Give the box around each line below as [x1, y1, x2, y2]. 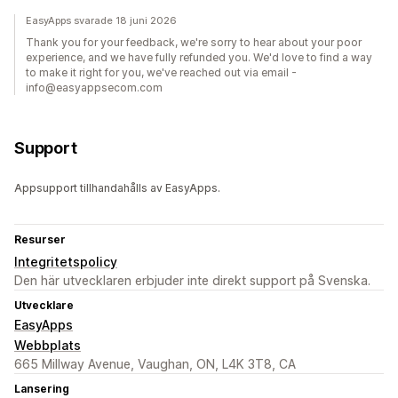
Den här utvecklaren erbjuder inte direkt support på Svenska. [14, 273, 370, 289]
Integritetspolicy [14, 254, 117, 270]
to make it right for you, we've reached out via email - [26, 66, 297, 80]
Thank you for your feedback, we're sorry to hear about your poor [26, 36, 362, 50]
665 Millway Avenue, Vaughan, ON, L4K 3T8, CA [14, 356, 296, 372]
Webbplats [14, 338, 81, 354]
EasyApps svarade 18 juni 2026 [26, 14, 177, 28]
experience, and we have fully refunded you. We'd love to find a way [26, 51, 372, 65]
